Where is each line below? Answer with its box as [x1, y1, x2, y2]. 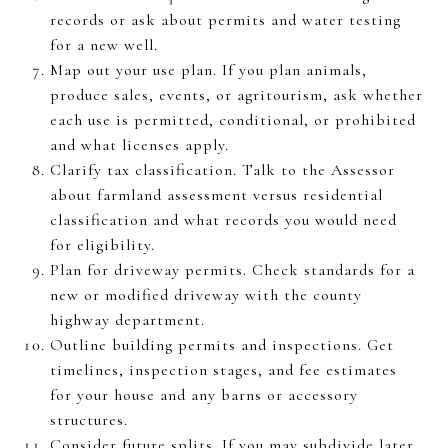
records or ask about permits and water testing [49, 9, 401, 30]
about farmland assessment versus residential [49, 184, 383, 205]
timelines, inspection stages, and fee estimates [49, 359, 397, 380]
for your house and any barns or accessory [49, 384, 358, 405]
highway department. [49, 309, 205, 330]
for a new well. [49, 34, 158, 55]
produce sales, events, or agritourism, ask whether [49, 84, 423, 105]
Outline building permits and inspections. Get [49, 334, 394, 355]
